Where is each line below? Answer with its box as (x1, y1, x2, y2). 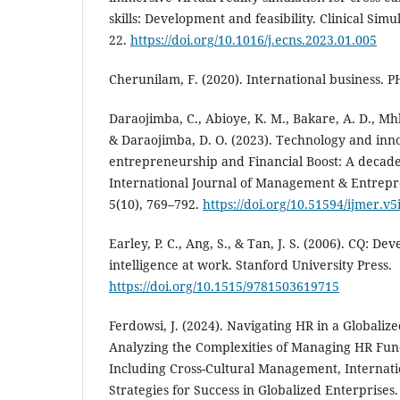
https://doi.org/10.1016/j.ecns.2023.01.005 (130, 31, 377, 49)
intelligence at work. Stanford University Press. (109, 256, 392, 274)
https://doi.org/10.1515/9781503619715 (109, 278, 339, 296)
